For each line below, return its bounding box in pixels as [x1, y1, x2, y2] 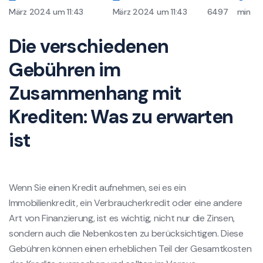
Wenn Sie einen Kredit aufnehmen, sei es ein [9, 181, 186, 194]
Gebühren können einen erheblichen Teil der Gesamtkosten [9, 242, 252, 255]
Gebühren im [9, 57, 120, 82]
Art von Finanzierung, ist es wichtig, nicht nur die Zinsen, [9, 211, 235, 224]
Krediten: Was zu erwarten [9, 104, 233, 129]
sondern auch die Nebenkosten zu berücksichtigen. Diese [9, 227, 244, 240]
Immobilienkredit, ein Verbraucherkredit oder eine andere [9, 196, 243, 209]
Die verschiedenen [9, 33, 168, 59]
